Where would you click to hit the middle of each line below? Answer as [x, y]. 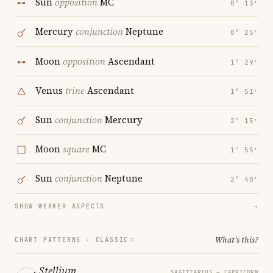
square [76, 149]
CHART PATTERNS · [55, 239]
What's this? [237, 239]
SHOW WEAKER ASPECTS [60, 206]
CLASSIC [112, 239]
